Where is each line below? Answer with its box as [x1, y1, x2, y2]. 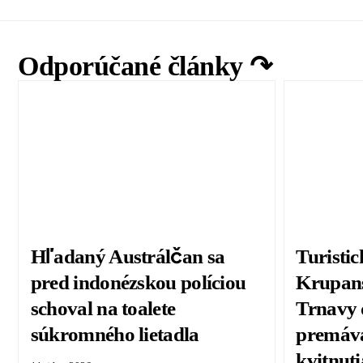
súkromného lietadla [30, 323, 199, 346]
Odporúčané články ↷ [18, 50, 272, 81]
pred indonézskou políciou [30, 271, 246, 294]
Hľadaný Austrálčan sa [30, 246, 225, 268]
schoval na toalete [30, 297, 176, 320]
